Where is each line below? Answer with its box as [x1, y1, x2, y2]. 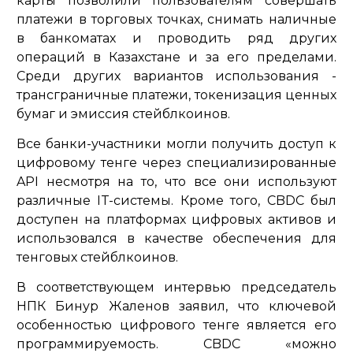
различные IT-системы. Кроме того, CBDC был [17, 192, 336, 208]
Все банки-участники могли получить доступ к [17, 136, 336, 151]
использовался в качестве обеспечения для [17, 230, 336, 246]
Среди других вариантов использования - [17, 68, 336, 84]
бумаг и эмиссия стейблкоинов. [17, 106, 230, 121]
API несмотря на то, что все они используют [17, 173, 336, 189]
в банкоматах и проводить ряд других [17, 30, 336, 46]
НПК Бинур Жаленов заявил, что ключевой [17, 298, 336, 314]
